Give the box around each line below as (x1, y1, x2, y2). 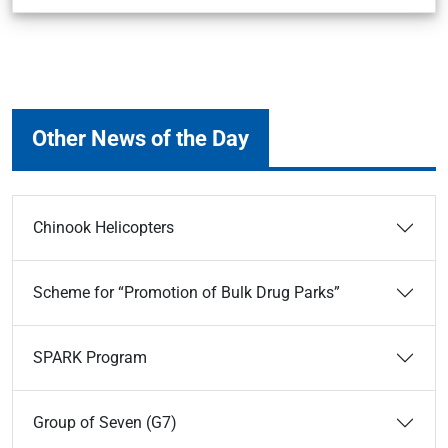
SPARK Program (33, 348, 147, 367)
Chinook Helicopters (33, 218, 174, 237)
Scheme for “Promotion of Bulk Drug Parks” (33, 283, 340, 302)
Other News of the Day (32, 125, 249, 151)
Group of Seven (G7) (33, 413, 177, 432)
